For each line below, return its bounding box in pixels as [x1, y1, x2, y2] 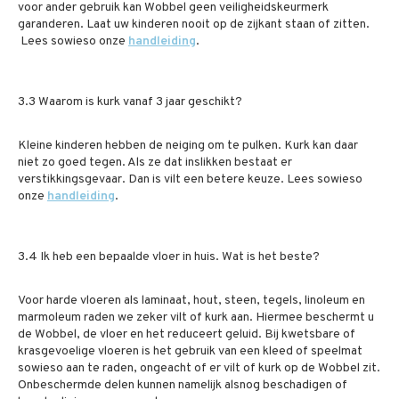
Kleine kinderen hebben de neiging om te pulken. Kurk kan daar [18, 138, 358, 153]
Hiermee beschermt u [256, 310, 374, 325]
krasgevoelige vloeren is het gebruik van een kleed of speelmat [18, 344, 362, 359]
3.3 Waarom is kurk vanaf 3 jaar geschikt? [18, 94, 242, 110]
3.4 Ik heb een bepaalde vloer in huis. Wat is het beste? [18, 249, 320, 265]
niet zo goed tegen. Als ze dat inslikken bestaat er [18, 155, 292, 170]
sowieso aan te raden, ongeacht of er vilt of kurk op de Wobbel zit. [18, 361, 380, 376]
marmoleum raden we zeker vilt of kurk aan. [18, 310, 256, 325]
